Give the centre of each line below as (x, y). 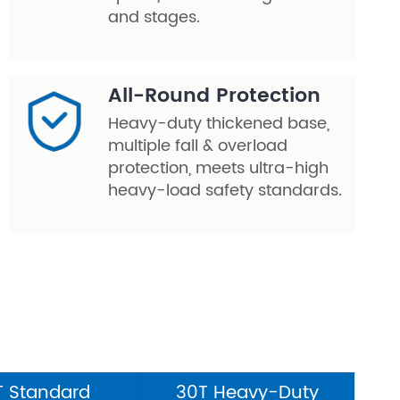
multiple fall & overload (198, 146)
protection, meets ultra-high (218, 168)
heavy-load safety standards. (225, 191)
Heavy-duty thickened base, (219, 124)
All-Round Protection (214, 96)
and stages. (154, 17)
